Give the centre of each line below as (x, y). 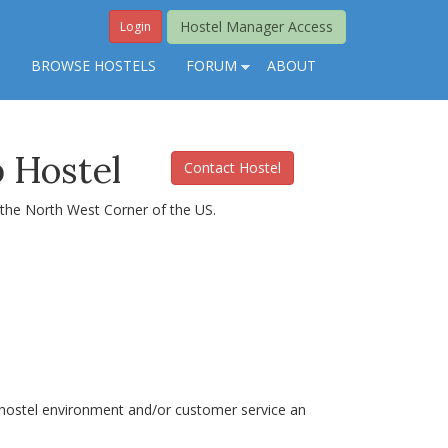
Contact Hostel (232, 167)
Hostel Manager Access (256, 26)
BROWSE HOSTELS (93, 65)
